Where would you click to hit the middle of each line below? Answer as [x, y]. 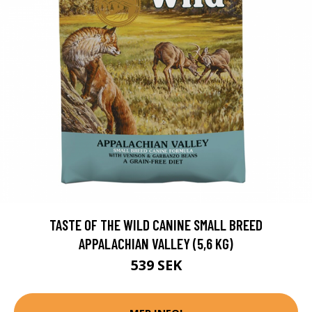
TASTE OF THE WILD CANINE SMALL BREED [156, 225]
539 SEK [156, 265]
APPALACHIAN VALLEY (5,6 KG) [156, 244]
